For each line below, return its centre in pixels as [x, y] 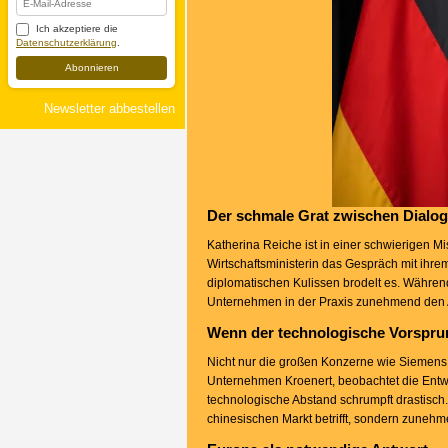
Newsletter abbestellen [109, 108]
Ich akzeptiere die [75, 28]
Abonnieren [91, 67]
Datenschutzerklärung [66, 42]
